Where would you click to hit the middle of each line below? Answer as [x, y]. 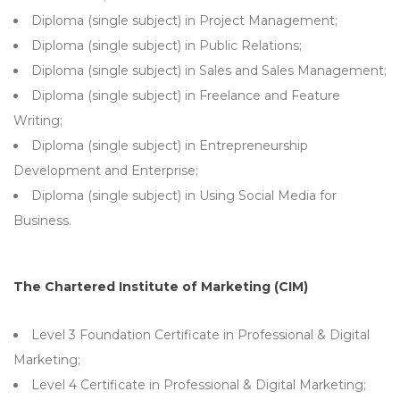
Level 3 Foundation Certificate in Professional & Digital [200, 335]
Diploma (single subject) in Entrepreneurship [170, 146]
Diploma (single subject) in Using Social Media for [184, 196]
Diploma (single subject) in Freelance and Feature [186, 96]
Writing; [38, 121]
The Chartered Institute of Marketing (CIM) [161, 287]
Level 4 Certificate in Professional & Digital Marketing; [199, 385]
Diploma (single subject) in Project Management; [184, 21]
